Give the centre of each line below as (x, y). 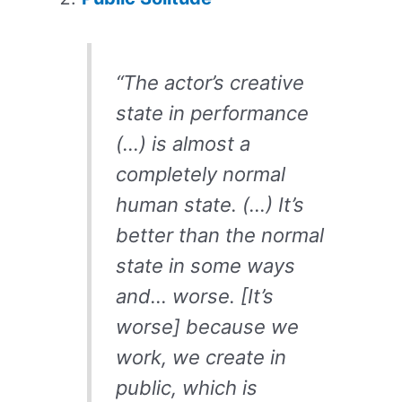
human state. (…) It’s (210, 204)
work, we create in (201, 357)
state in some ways (205, 265)
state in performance (212, 113)
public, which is (186, 387)
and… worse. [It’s (194, 296)
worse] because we (207, 326)
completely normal (200, 174)
